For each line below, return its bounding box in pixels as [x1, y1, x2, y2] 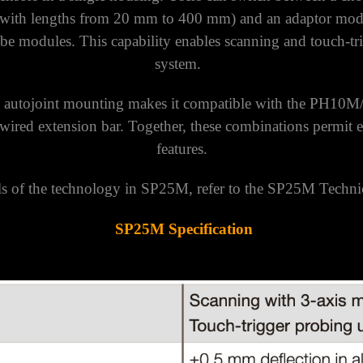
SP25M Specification [114, 220, 253, 237]
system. [154, 54, 209, 72]
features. [156, 139, 207, 157]
